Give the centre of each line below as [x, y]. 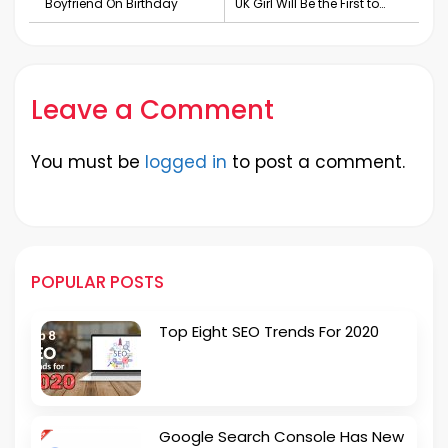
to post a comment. [316, 161]
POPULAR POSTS [97, 282]
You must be [88, 161]
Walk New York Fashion [304, 21]
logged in [186, 161]
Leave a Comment [152, 109]
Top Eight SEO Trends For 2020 [269, 332]
